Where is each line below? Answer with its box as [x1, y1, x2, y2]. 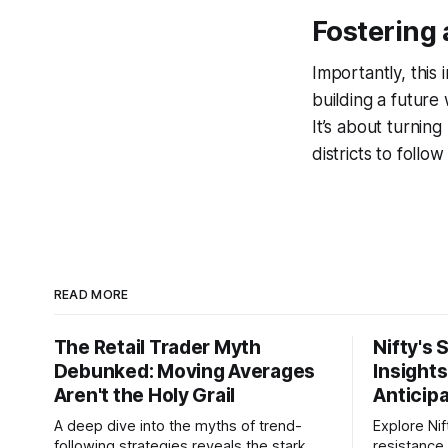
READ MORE [53, 287, 129, 303]
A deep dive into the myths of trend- [53, 417, 302, 436]
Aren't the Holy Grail [53, 384, 236, 408]
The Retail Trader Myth [53, 336, 261, 360]
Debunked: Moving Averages [53, 360, 316, 384]
